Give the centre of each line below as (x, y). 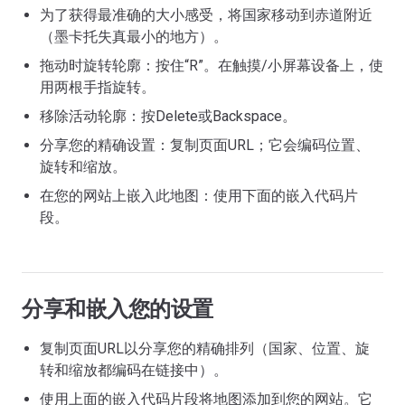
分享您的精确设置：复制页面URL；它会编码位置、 (205, 145)
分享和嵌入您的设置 (118, 309)
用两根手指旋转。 (98, 87)
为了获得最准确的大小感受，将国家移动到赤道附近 (206, 15)
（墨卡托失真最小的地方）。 (134, 37)
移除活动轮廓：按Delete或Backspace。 (168, 116)
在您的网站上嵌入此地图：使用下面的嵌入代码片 (199, 196)
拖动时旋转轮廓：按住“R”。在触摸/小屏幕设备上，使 (212, 66)
